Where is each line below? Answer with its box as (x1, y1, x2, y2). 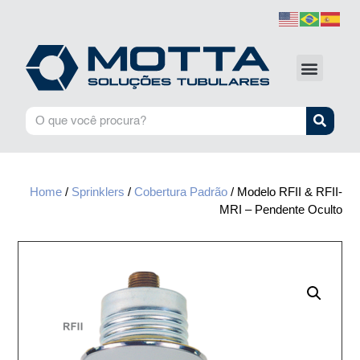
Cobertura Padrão (133, 185, 227, 198)
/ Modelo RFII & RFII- (227, 185, 342, 198)
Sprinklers (71, 185, 125, 198)
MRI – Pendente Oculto (219, 202, 342, 216)
